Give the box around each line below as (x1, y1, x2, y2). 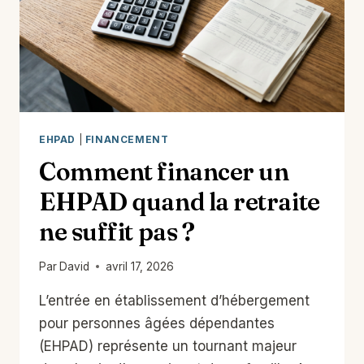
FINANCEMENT (84, 132, 169, 145)
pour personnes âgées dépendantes (39, 315, 275, 332)
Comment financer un (39, 156, 289, 187)
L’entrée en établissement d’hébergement (39, 292, 310, 310)
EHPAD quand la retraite (39, 186, 320, 217)
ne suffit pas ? (39, 216, 195, 247)
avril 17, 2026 (106, 260, 175, 274)
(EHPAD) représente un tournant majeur (39, 338, 297, 355)
